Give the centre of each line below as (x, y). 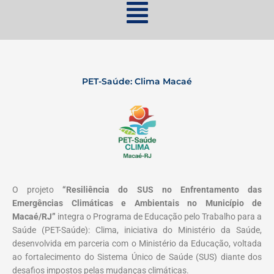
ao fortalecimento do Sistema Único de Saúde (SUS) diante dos (137, 257)
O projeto (38, 189)
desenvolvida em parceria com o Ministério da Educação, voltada (137, 243)
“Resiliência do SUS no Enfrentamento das (162, 189)
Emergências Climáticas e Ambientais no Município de (137, 203)
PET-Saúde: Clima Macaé (137, 81)
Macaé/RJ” (34, 216)
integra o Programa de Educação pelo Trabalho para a (159, 216)
